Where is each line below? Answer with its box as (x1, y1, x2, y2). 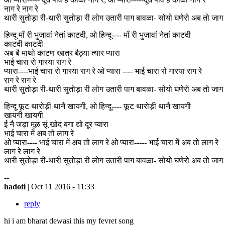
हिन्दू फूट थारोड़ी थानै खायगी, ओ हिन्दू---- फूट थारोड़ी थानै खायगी (4, 101, 191, 110)
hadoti (4, 182, 28, 191)
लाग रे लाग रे (4, 147, 40, 156)
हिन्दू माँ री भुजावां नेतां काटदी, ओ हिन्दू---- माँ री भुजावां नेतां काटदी (4, 30, 191, 39)
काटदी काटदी (4, 39, 43, 48)
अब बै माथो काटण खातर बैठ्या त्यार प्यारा (4, 48, 120, 57)
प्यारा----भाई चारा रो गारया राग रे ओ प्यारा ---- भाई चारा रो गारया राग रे (4, 66, 202, 75)
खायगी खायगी (4, 110, 43, 120)
